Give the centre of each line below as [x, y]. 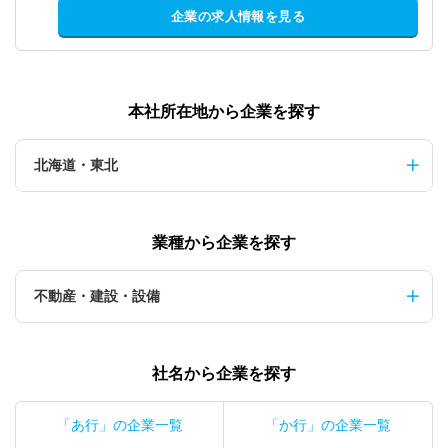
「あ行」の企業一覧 [119, 424]
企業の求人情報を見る [238, 16]
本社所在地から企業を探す [224, 111]
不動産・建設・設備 [97, 295]
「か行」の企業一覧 [328, 424]
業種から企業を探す [224, 242]
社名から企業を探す [224, 373]
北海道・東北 [76, 164]
